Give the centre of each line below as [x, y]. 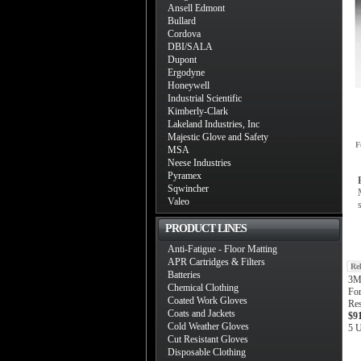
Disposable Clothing [207, 352]
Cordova [184, 34]
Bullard [182, 21]
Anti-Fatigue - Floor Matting [222, 249]
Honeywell [189, 85]
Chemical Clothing [203, 288]
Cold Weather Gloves [208, 326]
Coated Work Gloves [207, 301]
